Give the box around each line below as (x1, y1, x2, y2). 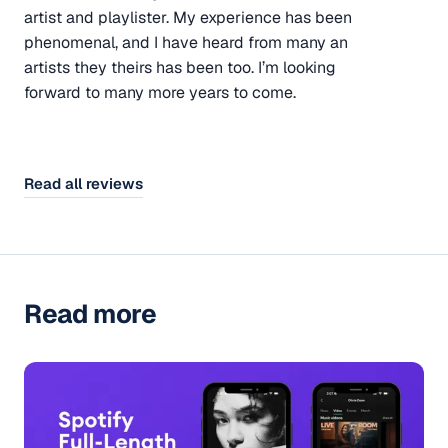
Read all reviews (24, 173, 143, 193)
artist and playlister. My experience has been (24, 6, 352, 28)
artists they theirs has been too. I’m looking (24, 56, 336, 78)
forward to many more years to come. (24, 81, 296, 103)
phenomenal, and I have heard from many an (24, 31, 348, 53)
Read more (24, 296, 157, 331)
